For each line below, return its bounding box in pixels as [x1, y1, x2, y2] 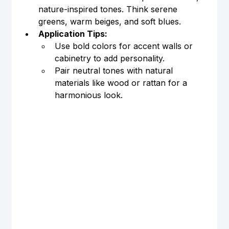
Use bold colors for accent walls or [54, 40, 195, 51]
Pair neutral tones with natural [54, 65, 175, 76]
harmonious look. [54, 89, 123, 100]
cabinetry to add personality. [54, 53, 165, 63]
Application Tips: [38, 28, 107, 39]
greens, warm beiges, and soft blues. [38, 16, 181, 27]
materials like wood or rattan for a [54, 77, 190, 88]
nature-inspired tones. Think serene [38, 4, 180, 14]
